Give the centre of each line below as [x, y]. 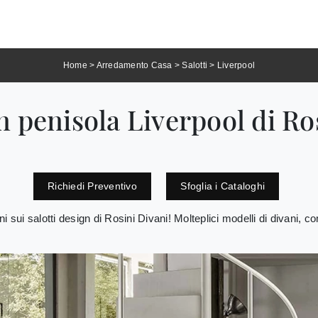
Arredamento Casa [134, 65]
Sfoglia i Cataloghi [223, 186]
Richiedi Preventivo [92, 186]
